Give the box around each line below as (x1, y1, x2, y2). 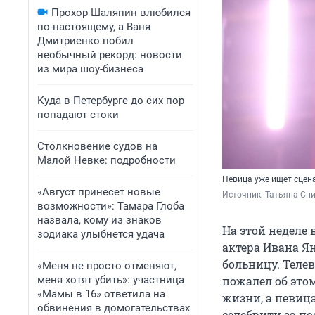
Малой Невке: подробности (37, 154, 176, 167)
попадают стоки (37, 108, 119, 121)
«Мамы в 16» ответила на (37, 288, 165, 300)
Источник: (222, 190, 265, 200)
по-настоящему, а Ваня (37, 20, 150, 33)
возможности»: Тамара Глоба (37, 200, 184, 212)
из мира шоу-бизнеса (37, 63, 143, 75)
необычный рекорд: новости (37, 49, 182, 61)
